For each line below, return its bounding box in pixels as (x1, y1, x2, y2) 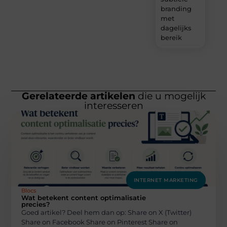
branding (160, 4, 192, 13)
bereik (160, 33, 182, 42)
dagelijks (160, 23, 192, 32)
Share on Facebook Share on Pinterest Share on (21, 217, 178, 226)
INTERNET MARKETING (133, 176, 198, 183)
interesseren (84, 99, 143, 111)
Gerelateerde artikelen (21, 90, 135, 102)
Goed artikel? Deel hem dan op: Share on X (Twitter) (21, 208, 192, 216)
